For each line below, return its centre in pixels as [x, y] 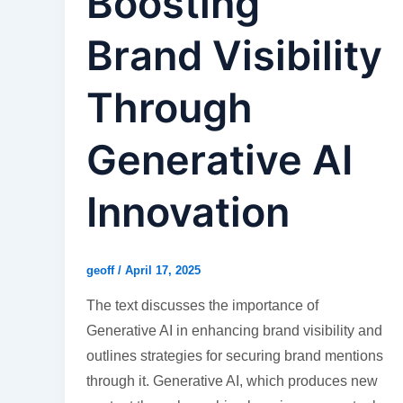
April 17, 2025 [163, 271]
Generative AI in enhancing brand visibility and [234, 330]
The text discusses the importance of [202, 305]
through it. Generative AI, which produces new [232, 381]
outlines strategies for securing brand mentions [235, 355]
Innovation [188, 212]
